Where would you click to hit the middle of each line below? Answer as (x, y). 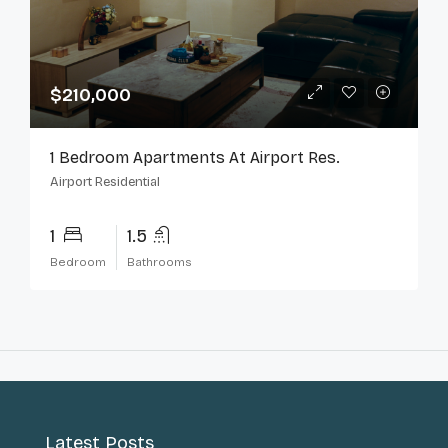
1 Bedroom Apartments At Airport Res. (195, 157)
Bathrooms (159, 262)
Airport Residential (105, 182)
